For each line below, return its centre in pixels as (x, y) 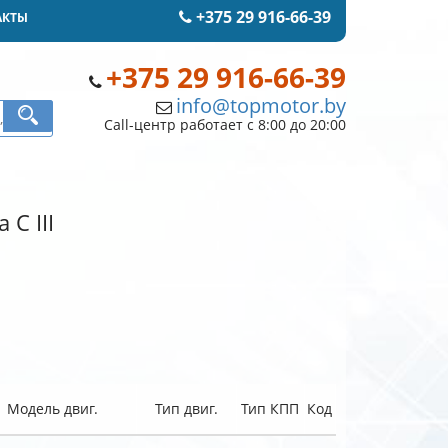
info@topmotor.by (260, 105)
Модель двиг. (52, 408)
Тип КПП (270, 408)
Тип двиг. (186, 408)
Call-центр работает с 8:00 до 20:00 (224, 124)
